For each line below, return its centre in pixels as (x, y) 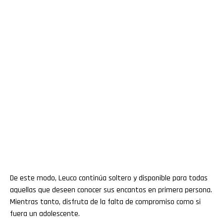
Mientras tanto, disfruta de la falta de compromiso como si (105, 202)
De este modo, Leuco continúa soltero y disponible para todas (109, 178)
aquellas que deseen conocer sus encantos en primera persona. (111, 190)
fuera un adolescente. (45, 214)
